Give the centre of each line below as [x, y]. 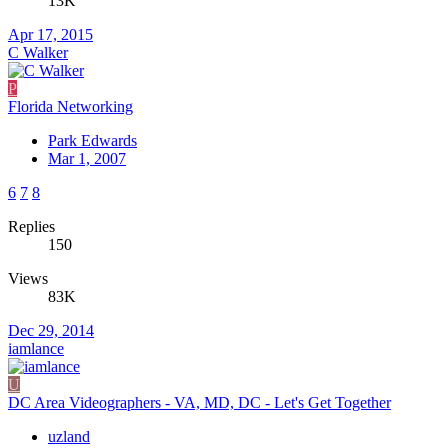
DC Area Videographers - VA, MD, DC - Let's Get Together [199, 402]
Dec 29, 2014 [51, 330]
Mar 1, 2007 [87, 158]
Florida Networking [70, 106]
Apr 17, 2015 [50, 34]
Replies [31, 226]
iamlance [36, 348]
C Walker [38, 52]
